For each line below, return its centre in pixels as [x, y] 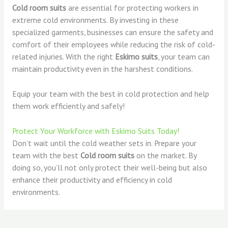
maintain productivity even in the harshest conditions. [102, 68]
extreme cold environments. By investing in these [95, 20]
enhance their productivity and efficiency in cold [92, 179]
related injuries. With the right [63, 56]
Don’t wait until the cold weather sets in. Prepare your [104, 143]
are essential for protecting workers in [132, 7]
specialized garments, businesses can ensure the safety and [112, 32]
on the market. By [165, 155]
